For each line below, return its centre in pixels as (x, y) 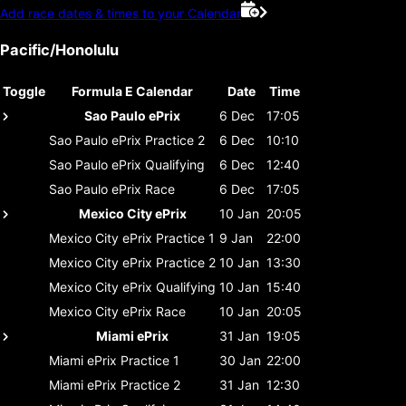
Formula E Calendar (132, 91)
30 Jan (240, 360)
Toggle (24, 91)
